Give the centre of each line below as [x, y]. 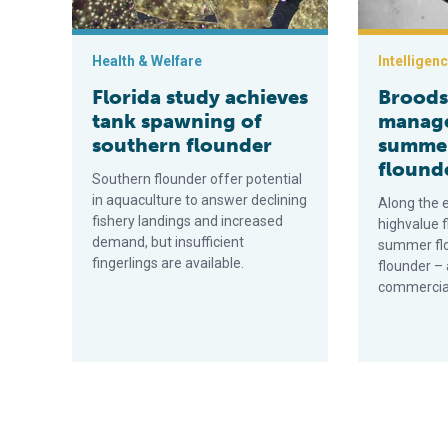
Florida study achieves [200, 97]
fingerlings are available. [168, 263]
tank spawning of [177, 121]
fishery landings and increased [187, 221]
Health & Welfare [147, 61]
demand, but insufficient [168, 242]
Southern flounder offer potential [197, 179]
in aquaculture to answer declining [199, 200]
